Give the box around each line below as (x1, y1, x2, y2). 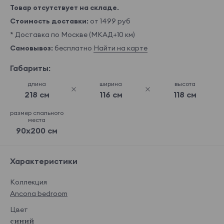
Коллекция (10, 177, 47, 187)
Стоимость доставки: (10, 16, 88, 26)
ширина (99, 80, 122, 88)
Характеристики (10, 156, 77, 166)
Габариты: (10, 63, 50, 73)
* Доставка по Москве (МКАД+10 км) (10, 30, 135, 39)
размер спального (10, 109, 64, 117)
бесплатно (53, 43, 93, 53)
